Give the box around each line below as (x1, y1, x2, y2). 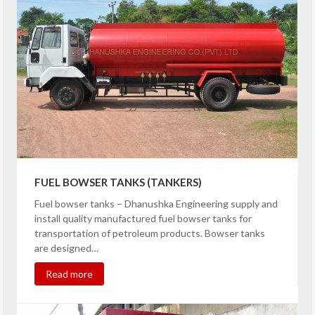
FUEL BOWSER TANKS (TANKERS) (34, 176, 202, 189)
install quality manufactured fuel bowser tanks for (34, 212, 252, 225)
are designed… (34, 242, 99, 255)
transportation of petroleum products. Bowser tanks (34, 227, 266, 240)
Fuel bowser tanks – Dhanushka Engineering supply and (34, 198, 278, 210)
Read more (46, 268, 94, 281)
